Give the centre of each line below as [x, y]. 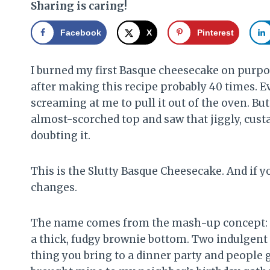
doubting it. [61, 135]
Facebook [81, 32]
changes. [54, 187]
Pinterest [215, 32]
